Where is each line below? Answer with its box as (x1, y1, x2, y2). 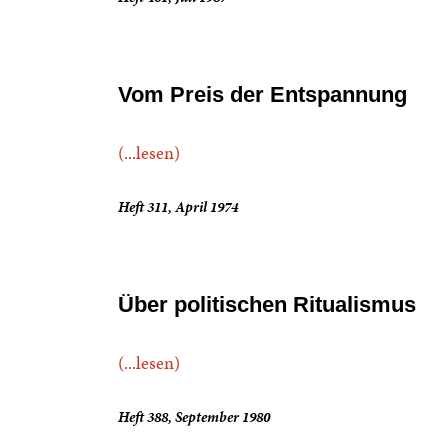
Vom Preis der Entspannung (118, 82, 407, 107)
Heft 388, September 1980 (118, 407, 270, 427)
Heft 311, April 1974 (118, 197, 238, 217)
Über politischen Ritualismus (118, 292, 416, 317)
